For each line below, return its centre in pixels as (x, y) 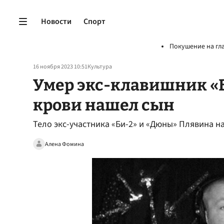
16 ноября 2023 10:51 (60, 67)
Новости (56, 21)
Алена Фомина (64, 144)
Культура (100, 67)
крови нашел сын (104, 105)
